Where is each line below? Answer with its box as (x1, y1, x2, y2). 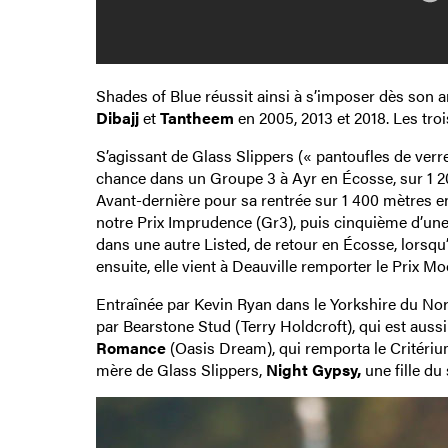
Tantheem (155, 106, 234, 130)
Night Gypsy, (265, 358, 365, 382)
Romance (95, 336, 166, 360)
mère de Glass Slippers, (95, 358, 266, 382)
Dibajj (95, 106, 139, 130)
